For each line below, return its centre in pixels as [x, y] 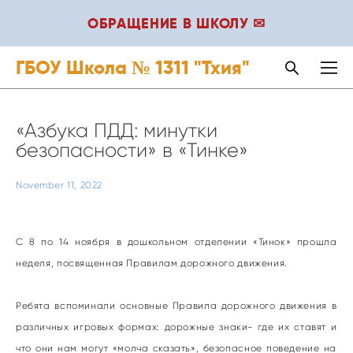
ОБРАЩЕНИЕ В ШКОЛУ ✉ [176, 23]
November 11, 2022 [59, 185]
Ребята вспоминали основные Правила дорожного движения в [176, 305]
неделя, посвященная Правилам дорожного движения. [152, 263]
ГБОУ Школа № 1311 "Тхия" [133, 67]
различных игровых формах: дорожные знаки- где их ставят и [176, 327]
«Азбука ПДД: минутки [117, 130]
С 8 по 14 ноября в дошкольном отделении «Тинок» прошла [176, 242]
